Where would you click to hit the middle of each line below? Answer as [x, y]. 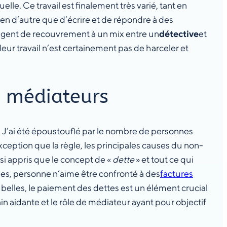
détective [179, 33]
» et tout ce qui [164, 159]
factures [177, 174]
